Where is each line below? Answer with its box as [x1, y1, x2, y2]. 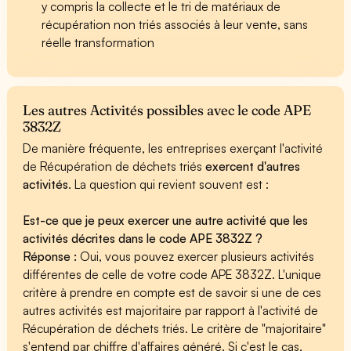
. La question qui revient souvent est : [68, 175, 270, 192]
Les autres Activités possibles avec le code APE [23, 100, 312, 119]
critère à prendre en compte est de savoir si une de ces [23, 284, 322, 300]
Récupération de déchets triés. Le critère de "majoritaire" [23, 320, 327, 336]
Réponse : [23, 248, 81, 264]
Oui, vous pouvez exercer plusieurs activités [80, 248, 315, 264]
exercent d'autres [205, 157, 301, 174]
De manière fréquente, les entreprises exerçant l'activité [23, 139, 324, 156]
